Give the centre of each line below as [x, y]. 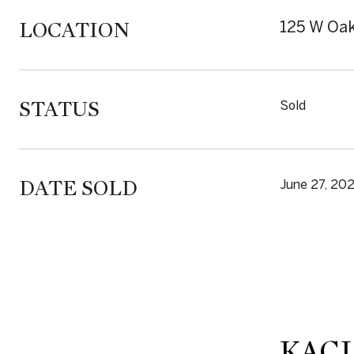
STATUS [59, 109]
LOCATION [74, 30]
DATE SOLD [78, 188]
